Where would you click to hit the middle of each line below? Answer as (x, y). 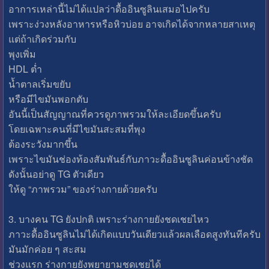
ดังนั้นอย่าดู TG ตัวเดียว (56, 174)
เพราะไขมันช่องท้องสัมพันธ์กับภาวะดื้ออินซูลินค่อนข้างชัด (130, 159)
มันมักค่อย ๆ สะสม (47, 249)
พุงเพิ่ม (22, 54)
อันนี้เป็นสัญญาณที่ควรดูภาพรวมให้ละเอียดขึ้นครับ (114, 114)
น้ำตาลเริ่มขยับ (39, 84)
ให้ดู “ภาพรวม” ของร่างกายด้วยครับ (83, 189)
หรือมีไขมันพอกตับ (48, 99)
